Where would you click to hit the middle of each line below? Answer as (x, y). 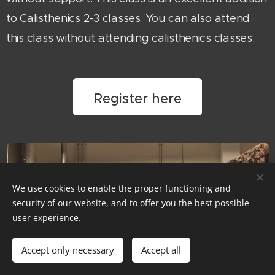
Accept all (161, 250)
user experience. (47, 218)
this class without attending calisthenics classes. (130, 38)
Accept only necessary (68, 250)
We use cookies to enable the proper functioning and (122, 188)
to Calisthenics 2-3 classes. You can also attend (128, 18)
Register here (137, 98)
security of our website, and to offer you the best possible (131, 203)
